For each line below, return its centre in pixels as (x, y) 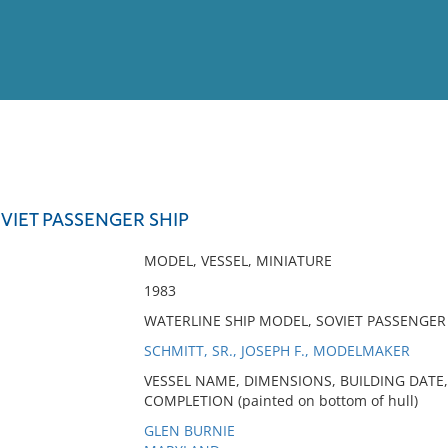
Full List (408, 195)
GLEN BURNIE (189, 430)
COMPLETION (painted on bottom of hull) (280, 400)
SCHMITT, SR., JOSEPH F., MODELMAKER (276, 350)
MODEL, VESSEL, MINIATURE (237, 260)
